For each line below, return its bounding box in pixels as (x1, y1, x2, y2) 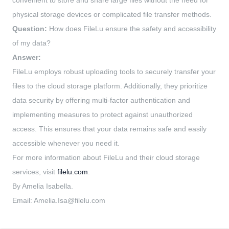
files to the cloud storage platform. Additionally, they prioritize (12, 82, 208, 90)
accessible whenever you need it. (12, 139, 120, 148)
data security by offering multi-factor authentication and (12, 96, 190, 105)
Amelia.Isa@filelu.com (34, 196, 105, 205)
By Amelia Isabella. (12, 182, 73, 191)
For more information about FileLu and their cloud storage (12, 153, 200, 162)
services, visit (12, 168, 57, 176)
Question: (12, 25, 47, 33)
